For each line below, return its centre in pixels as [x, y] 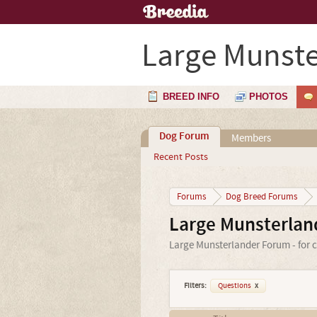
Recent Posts [180, 157]
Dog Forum [184, 137]
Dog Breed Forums [261, 197]
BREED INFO [191, 97]
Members [251, 138]
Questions [235, 286]
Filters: [195, 286]
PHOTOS [269, 97]
